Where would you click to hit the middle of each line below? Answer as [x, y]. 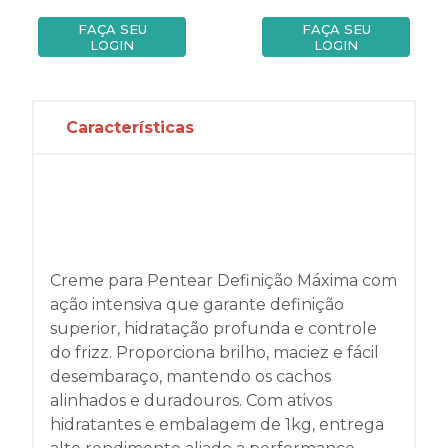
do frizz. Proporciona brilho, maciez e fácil [214, 353]
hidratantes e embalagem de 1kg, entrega [217, 425]
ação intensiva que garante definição [197, 305]
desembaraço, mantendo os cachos [190, 377]
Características [130, 128]
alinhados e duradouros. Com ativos [191, 401]
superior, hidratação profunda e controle [213, 329]
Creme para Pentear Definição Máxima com [223, 281]
